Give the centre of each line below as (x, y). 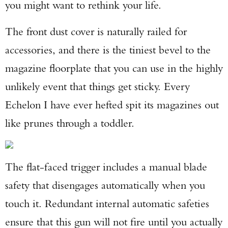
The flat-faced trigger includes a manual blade (106, 167)
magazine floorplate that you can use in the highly (114, 68)
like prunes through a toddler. (70, 123)
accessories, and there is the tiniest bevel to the (108, 50)
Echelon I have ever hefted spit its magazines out (112, 105)
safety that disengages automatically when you (105, 185)
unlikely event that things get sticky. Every (97, 86)
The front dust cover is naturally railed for (96, 31)
